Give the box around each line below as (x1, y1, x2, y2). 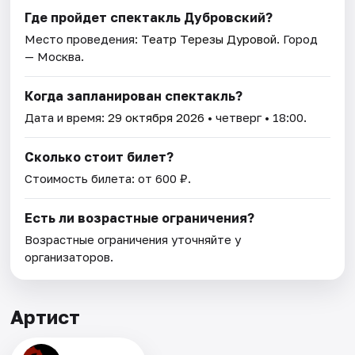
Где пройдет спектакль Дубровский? (25, 10, 273, 26)
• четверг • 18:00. (204, 110, 307, 125)
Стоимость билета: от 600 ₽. (25, 171, 192, 186)
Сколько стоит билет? (25, 149, 174, 166)
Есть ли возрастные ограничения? (25, 210, 255, 227)
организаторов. (25, 250, 114, 265)
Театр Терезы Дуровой (141, 32, 277, 47)
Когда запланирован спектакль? (25, 88, 243, 105)
